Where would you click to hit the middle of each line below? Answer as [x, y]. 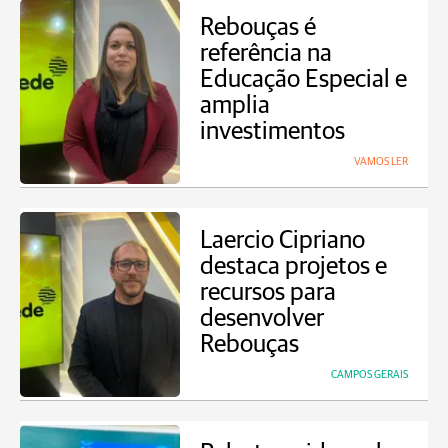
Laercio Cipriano [282, 240]
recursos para [268, 292]
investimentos [272, 131]
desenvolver [262, 318]
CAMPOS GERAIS [369, 374]
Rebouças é [258, 27]
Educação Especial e [303, 79]
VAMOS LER [381, 161]
